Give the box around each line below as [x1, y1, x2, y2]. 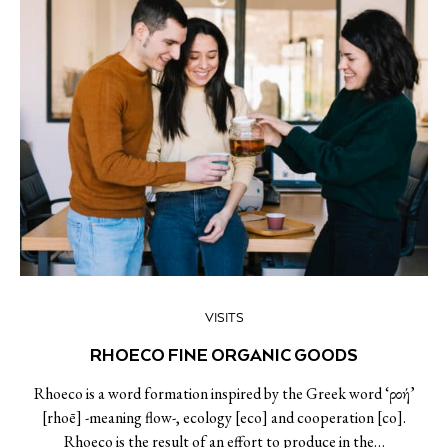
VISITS [204, 311, 244, 326]
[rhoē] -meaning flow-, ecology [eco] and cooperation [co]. [42, 407, 406, 428]
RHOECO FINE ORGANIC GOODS [90, 344, 358, 366]
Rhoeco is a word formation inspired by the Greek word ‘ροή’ [33, 383, 415, 404]
